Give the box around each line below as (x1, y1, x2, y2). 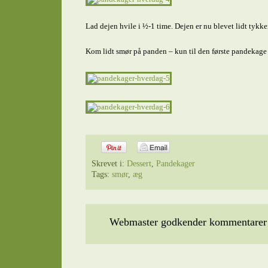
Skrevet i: (91, 159, 127, 168)
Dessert (126, 159, 151, 168)
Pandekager (156, 159, 195, 168)
